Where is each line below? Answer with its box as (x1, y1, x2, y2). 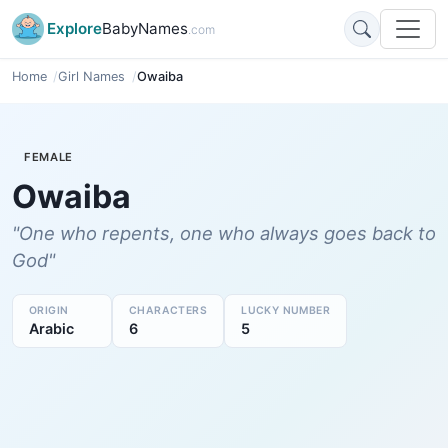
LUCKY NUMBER (241, 303, 331, 317)
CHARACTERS (129, 303, 208, 317)
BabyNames (102, 19, 188, 38)
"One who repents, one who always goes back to (12, 221, 436, 244)
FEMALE (24, 149, 74, 164)
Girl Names (58, 69, 126, 84)
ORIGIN (29, 303, 69, 317)
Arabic (29, 319, 74, 337)
